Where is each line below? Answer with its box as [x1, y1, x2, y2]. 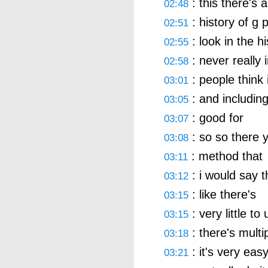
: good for [188, 111, 243, 124]
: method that [188, 149, 263, 163]
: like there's [188, 187, 256, 201]
